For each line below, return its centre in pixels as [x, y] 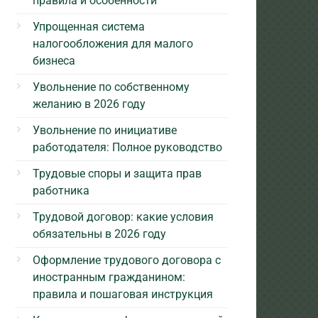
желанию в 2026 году [89, 104]
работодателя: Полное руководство [127, 147]
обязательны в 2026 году [99, 234]
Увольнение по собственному [111, 87]
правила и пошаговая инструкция [123, 294]
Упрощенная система [89, 26]
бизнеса [54, 60]
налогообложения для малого [113, 43]
